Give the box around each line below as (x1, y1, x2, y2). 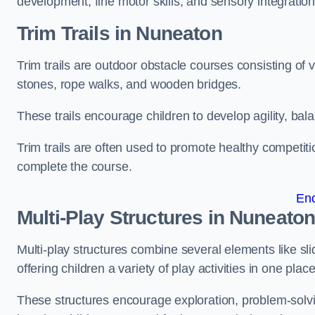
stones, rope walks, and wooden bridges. (17, 77, 241, 91)
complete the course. (17, 160, 132, 174)
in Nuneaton (109, 22, 222, 44)
